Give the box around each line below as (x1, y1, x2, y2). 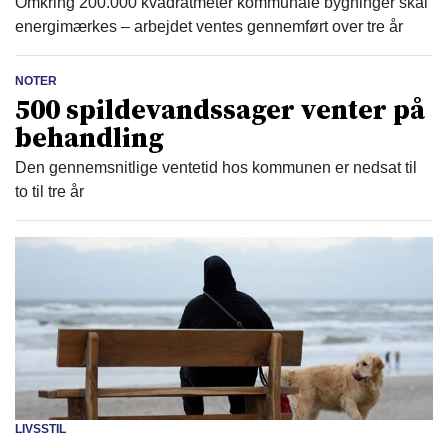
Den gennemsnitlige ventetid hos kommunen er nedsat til (15, 158, 417, 176)
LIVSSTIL (15, 421, 66, 436)
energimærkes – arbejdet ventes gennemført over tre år (15, 17, 403, 35)
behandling (15, 117, 164, 156)
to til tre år (15, 182, 84, 200)
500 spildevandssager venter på (15, 89, 425, 128)
